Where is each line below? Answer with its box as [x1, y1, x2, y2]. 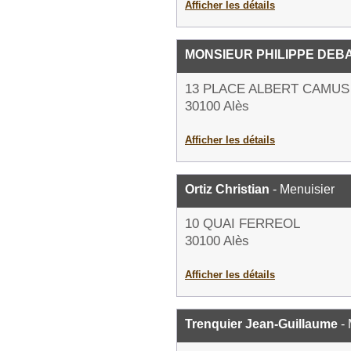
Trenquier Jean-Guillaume [185, 317, 338, 331]
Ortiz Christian [185, 183, 270, 196]
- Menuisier [270, 183, 335, 196]
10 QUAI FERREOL [185, 216, 300, 231]
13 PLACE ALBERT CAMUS [185, 81, 349, 96]
